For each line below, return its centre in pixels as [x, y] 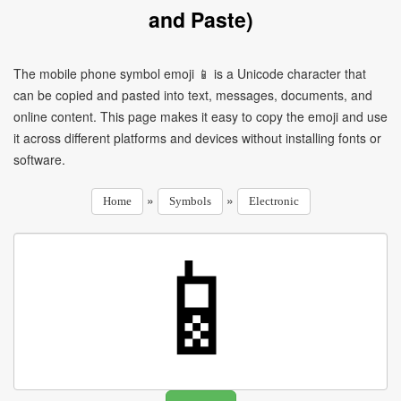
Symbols [190, 201]
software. [39, 159]
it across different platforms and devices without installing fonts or [197, 138]
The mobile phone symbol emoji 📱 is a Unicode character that [190, 73]
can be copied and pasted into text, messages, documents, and [193, 95]
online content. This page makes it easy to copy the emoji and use [200, 116]
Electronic [273, 201]
